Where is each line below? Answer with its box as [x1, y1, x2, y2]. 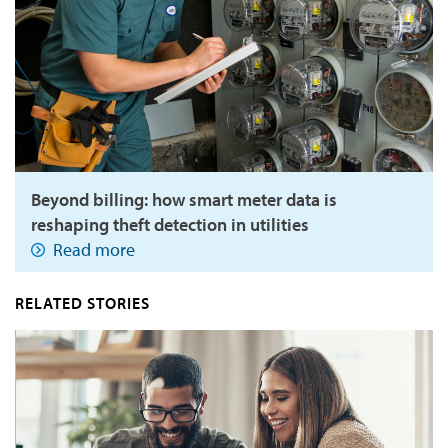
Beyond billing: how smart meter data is [31, 187, 337, 211]
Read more [53, 237, 135, 261]
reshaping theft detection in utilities [31, 212, 309, 236]
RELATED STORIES [15, 292, 150, 313]
